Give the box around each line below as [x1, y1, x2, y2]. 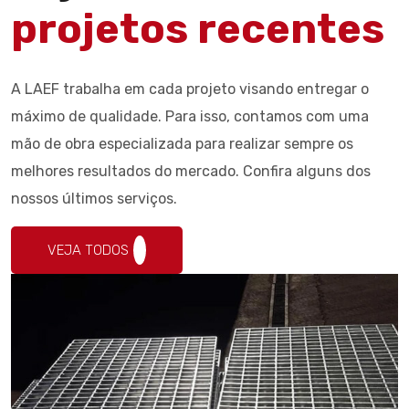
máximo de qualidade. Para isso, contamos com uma [11, 107, 369, 125]
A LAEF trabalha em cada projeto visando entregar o [11, 79, 369, 98]
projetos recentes [11, 4, 384, 53]
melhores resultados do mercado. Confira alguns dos [11, 162, 371, 180]
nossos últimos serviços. [11, 189, 177, 207]
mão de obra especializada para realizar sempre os [11, 134, 353, 152]
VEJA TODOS [47, 241, 129, 258]
